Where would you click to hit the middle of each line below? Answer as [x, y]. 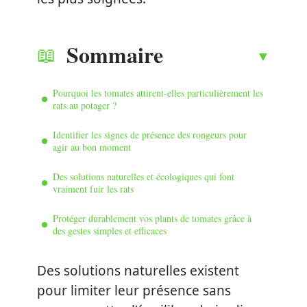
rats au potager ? [85, 105]
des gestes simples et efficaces [110, 230]
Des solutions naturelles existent [138, 271]
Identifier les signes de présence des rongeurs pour [150, 134]
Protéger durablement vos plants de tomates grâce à [152, 218]
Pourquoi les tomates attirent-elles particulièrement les [158, 93]
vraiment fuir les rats [93, 188]
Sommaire [115, 54]
